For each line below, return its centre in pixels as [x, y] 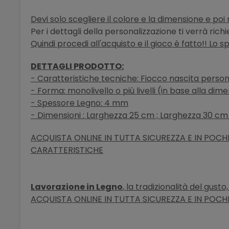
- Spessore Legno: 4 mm [79, 103]
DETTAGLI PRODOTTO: [77, 66]
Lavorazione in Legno [77, 187]
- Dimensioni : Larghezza [79, 116]
